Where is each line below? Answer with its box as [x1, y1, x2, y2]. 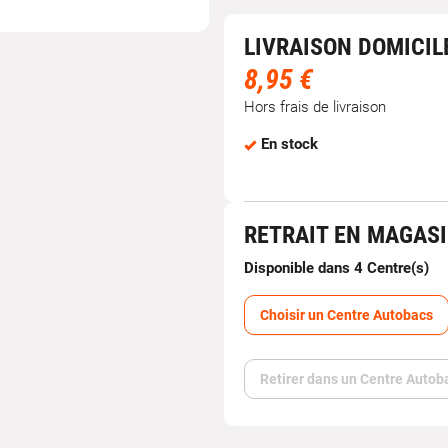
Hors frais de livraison [244, 98, 386, 116]
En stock [261, 135, 318, 153]
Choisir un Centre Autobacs [260, 307, 433, 323]
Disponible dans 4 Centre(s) [244, 259, 429, 277]
